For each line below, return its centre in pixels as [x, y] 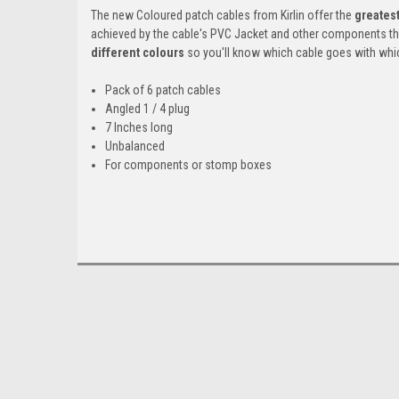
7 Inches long [139, 127]
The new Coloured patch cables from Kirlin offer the [223, 15]
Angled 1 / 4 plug [148, 108]
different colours [138, 52]
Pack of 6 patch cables [163, 90]
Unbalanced [135, 146]
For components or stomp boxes [189, 164]
